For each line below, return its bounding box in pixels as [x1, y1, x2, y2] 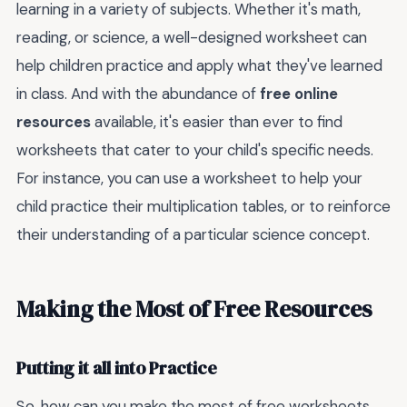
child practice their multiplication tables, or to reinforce [16, 196, 391, 217]
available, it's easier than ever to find [91, 112, 342, 133]
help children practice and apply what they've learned [16, 55, 382, 76]
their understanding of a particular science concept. [16, 224, 370, 245]
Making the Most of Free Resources [16, 293, 372, 324]
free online [260, 84, 338, 104]
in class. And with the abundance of [16, 84, 260, 104]
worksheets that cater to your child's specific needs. [16, 140, 373, 161]
